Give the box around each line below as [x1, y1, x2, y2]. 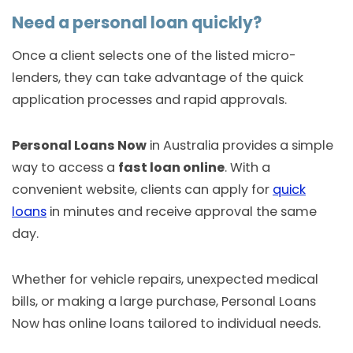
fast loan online [118, 158, 225, 176]
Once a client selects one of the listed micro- [12, 46, 296, 65]
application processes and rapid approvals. [12, 91, 287, 110]
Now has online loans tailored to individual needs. [12, 314, 321, 333]
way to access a [12, 158, 118, 176]
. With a [225, 158, 270, 176]
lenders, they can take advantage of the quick [12, 69, 303, 87]
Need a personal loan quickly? [12, 12, 262, 34]
